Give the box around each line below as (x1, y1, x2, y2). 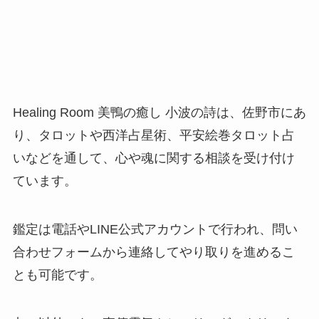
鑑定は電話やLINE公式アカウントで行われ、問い (12, 222, 298, 237)
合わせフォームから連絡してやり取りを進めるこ (12, 245, 295, 260)
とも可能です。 (12, 268, 103, 283)
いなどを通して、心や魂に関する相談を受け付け (12, 151, 295, 166)
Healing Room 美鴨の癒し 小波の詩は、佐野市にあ (12, 105, 306, 120)
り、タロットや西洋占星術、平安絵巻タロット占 (12, 128, 295, 143)
